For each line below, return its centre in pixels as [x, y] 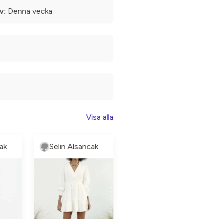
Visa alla [100, 117]
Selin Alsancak [74, 147]
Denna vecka [29, 11]
